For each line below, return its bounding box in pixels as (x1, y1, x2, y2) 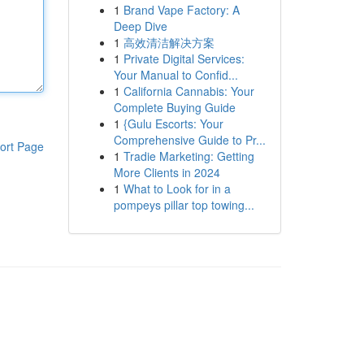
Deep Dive (113, 18, 167, 34)
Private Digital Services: (123, 50, 245, 67)
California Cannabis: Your (123, 83, 254, 99)
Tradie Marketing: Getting (123, 148, 254, 164)
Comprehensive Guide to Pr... (113, 132, 266, 148)
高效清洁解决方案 (123, 34, 214, 50)
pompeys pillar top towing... (113, 197, 254, 213)
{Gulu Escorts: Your (123, 115, 223, 132)
